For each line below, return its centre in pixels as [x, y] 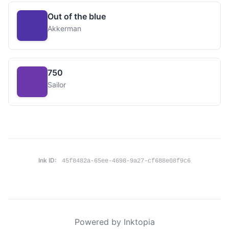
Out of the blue [77, 16]
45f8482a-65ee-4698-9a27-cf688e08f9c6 [126, 161]
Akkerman [64, 28]
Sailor [57, 85]
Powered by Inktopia [114, 222]
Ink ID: [47, 160]
